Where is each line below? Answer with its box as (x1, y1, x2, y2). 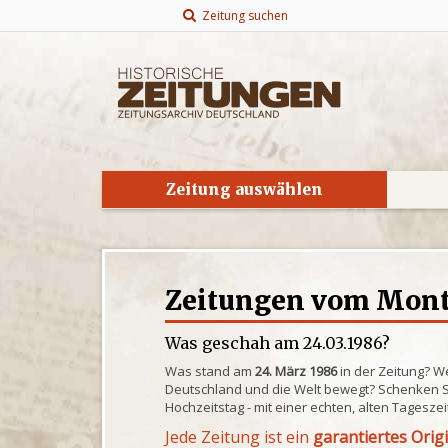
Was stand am (165, 362, 256, 380)
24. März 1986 (255, 362, 338, 380)
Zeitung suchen (195, 7, 288, 24)
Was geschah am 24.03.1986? (165, 333, 391, 353)
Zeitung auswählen (166, 180, 323, 199)
